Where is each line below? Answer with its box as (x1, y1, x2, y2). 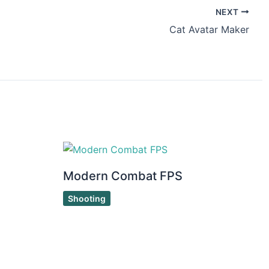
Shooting (68, 193, 106, 204)
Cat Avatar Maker (169, 23, 249, 35)
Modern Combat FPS (63, 169, 183, 184)
